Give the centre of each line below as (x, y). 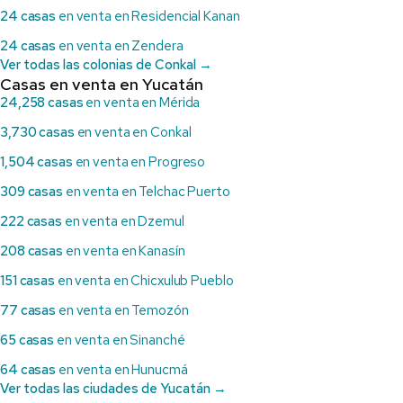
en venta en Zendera (120, 46)
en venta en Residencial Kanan (148, 17)
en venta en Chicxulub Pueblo (144, 281)
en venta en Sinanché (120, 340)
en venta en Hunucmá (122, 370)
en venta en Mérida (142, 103)
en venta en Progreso (139, 162)
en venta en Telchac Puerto (146, 192)
